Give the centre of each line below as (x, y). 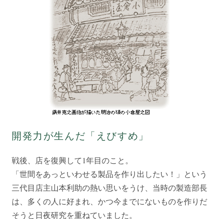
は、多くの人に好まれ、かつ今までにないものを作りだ (109, 201)
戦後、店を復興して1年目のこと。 (72, 160)
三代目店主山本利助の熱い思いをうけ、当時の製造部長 (109, 187)
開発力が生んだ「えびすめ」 (80, 135)
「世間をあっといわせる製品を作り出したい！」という (109, 174)
